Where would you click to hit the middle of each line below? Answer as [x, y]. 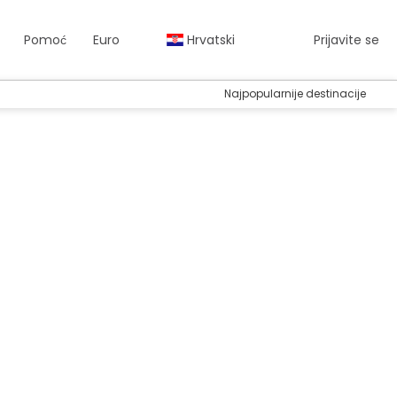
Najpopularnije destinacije [295, 93]
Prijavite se [345, 40]
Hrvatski [209, 40]
